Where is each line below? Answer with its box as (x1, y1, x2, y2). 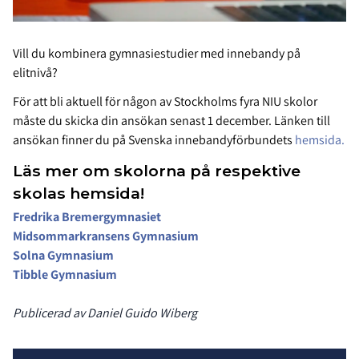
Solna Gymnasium (13, 247, 114, 264)
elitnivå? (13, 64, 58, 82)
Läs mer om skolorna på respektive (13, 161, 301, 181)
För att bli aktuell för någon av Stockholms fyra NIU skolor (13, 93, 317, 111)
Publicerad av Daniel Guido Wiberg (13, 305, 197, 322)
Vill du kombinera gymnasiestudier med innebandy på (13, 45, 301, 63)
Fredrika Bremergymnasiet (13, 208, 161, 226)
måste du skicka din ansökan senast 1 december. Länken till (13, 112, 330, 130)
